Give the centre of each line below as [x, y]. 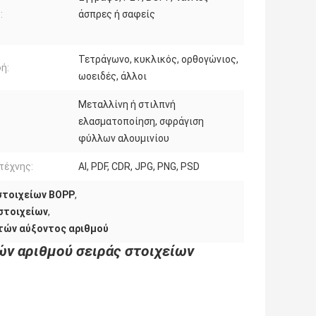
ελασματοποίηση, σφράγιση [141, 121]
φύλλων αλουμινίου [124, 138]
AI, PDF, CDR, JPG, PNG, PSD [139, 166]
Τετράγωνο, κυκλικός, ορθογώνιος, [158, 59]
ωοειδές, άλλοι [113, 76]
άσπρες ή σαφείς [117, 14]
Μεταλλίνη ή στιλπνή [127, 104]
